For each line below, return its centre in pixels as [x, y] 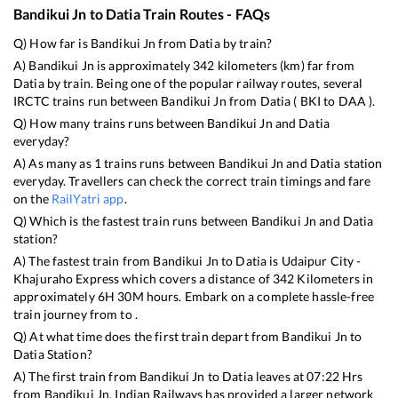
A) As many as [54, 163]
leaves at [280, 377]
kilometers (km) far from [284, 66]
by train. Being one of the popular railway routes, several [203, 84]
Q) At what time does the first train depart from [148, 337]
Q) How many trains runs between [111, 123]
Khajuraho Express [67, 279]
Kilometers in [334, 279]
